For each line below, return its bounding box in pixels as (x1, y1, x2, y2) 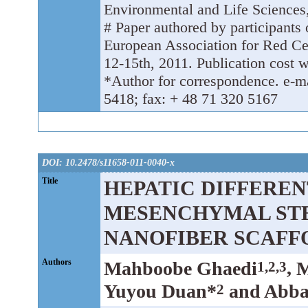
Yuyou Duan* (104, 280, 217, 302)
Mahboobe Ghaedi (104, 257, 257, 279)
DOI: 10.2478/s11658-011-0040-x (42, 157, 175, 168)
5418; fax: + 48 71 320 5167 (104, 90, 278, 107)
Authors (42, 256, 71, 267)
